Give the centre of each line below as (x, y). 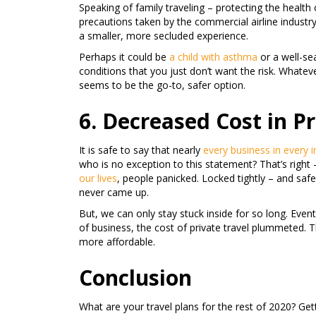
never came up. (114, 192)
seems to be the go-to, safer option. (162, 85)
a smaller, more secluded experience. (164, 36)
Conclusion (135, 278)
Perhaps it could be (124, 57)
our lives (98, 178)
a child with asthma (213, 57)
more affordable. (117, 242)
